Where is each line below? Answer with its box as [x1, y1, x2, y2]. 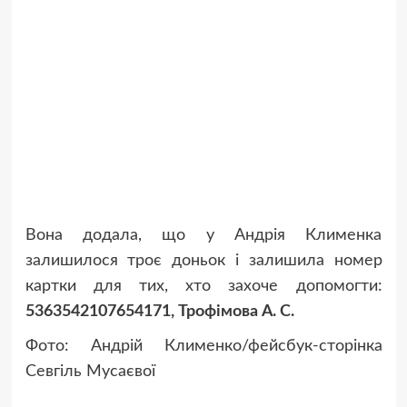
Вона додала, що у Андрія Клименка [25, 227, 382, 244]
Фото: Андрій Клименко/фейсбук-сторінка [25, 338, 382, 355]
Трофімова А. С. [177, 303, 294, 321]
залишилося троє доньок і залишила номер [25, 253, 382, 270]
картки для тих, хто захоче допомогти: [25, 278, 382, 295]
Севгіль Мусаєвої [25, 363, 155, 381]
